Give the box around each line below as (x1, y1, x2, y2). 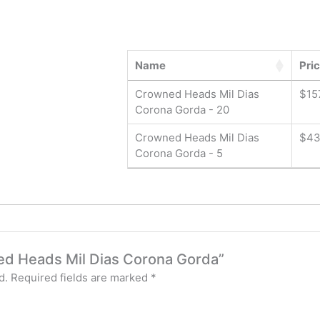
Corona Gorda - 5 (134, 146, 223, 161)
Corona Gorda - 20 (134, 103, 229, 117)
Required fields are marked (11, 271, 151, 285)
